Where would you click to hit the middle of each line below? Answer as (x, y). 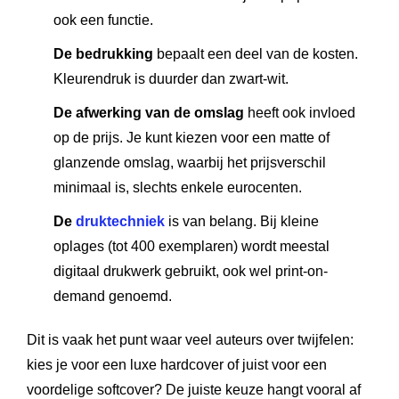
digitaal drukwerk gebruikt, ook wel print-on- (191, 271)
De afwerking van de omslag (149, 113)
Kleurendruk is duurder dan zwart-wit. (171, 79)
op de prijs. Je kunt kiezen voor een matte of (191, 138)
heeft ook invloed (300, 113)
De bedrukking (103, 54)
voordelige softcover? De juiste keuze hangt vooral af (194, 390)
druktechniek (120, 221)
